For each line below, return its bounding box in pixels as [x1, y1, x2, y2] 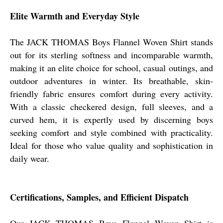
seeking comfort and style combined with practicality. [10, 126, 213, 138]
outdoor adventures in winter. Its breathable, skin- [10, 74, 213, 87]
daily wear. [10, 152, 49, 164]
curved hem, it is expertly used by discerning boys [10, 113, 213, 125]
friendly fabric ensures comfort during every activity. [10, 87, 213, 100]
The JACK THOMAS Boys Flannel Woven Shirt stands [10, 35, 213, 48]
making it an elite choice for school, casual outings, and [10, 61, 213, 74]
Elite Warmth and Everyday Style [10, 9, 139, 22]
